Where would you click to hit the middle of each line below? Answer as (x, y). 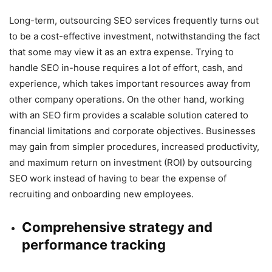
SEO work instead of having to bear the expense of (118, 178)
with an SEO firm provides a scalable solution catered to (129, 115)
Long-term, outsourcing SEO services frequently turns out (134, 20)
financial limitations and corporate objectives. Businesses (132, 131)
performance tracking (94, 244)
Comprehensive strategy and (117, 227)
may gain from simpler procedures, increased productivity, (134, 146)
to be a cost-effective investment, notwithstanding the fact (134, 36)
